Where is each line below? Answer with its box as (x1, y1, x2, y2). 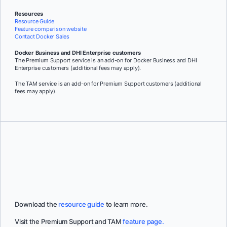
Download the (15, 201, 59, 209)
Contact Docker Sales (15, 32, 69, 40)
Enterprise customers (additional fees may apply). (15, 64, 141, 71)
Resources (15, 10, 44, 17)
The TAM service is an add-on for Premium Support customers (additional (15, 80, 202, 88)
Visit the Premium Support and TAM (15, 218, 123, 226)
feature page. (123, 218, 164, 226)
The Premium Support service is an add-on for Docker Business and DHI (15, 56, 197, 64)
